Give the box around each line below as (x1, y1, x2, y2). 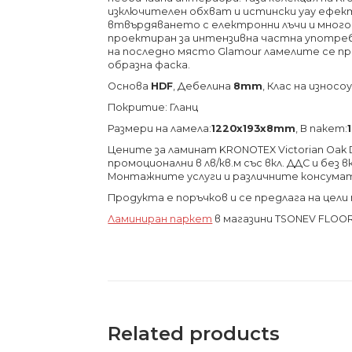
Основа (108, 80, 152, 93)
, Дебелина (173, 80, 234, 93)
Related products (108, 322, 280, 346)
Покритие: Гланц (108, 101, 199, 114)
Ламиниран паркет (108, 213, 213, 225)
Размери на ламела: (108, 123, 212, 135)
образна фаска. (108, 59, 191, 71)
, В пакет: (295, 123, 348, 135)
